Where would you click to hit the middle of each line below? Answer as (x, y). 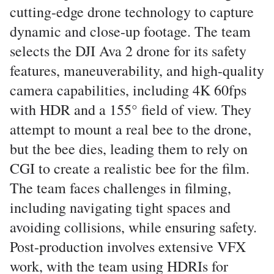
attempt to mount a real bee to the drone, (131, 129)
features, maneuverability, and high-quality (137, 70)
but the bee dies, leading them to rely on (129, 149)
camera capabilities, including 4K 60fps (128, 90)
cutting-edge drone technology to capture (132, 12)
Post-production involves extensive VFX (128, 246)
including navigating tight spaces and (120, 207)
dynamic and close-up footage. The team (130, 31)
